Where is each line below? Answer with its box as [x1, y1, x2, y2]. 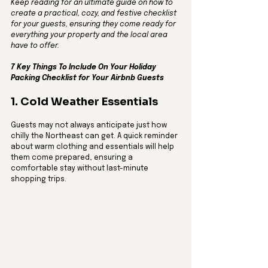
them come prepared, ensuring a [11, 154, 135, 162]
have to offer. [11, 42, 59, 50]
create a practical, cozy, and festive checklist [11, 10, 178, 17]
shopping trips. [11, 176, 66, 183]
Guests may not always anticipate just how [11, 122, 169, 129]
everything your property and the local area [11, 32, 169, 39]
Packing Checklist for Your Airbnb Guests [11, 75, 164, 82]
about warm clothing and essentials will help [11, 144, 176, 151]
